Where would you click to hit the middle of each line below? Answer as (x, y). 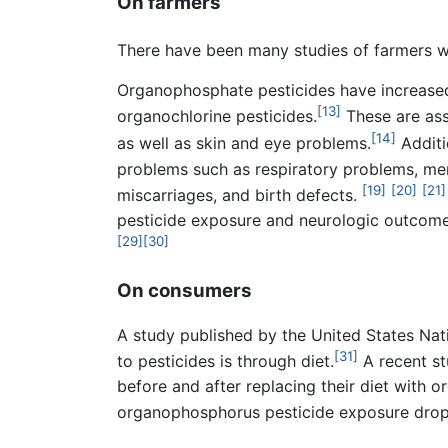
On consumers (184, 290)
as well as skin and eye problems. (244, 142)
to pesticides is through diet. (225, 361)
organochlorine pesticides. (217, 116)
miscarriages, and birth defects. (239, 195)
